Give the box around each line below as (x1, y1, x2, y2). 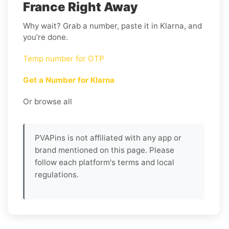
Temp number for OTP (23, 53, 104, 63)
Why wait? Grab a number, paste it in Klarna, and (23, 20, 202, 31)
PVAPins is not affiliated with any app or (35, 132, 181, 143)
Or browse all (23, 96, 72, 106)
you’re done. (23, 32, 68, 42)
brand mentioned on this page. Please (35, 145, 174, 155)
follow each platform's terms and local (35, 157, 174, 167)
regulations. (35, 169, 79, 179)
